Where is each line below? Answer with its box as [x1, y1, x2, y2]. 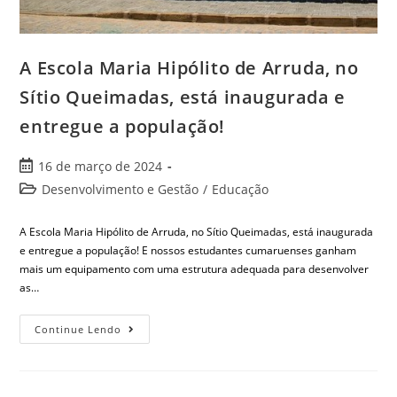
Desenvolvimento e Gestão [42, 180, 199, 198]
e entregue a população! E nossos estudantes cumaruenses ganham [19, 242, 357, 258]
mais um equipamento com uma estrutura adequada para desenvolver [19, 261, 370, 276]
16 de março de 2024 [38, 157, 163, 175]
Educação [212, 180, 269, 198]
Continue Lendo [35, 322, 122, 336]
